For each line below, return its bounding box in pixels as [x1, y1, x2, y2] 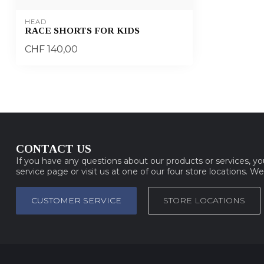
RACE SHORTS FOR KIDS [25, 25, 140, 35]
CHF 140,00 [25, 42, 78, 55]
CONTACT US [16, 142, 91, 155]
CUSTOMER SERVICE [31, 194, 121, 206]
